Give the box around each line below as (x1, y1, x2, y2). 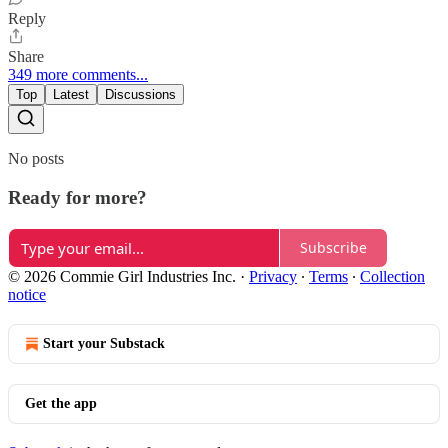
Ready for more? (8, 187, 147, 209)
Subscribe (300, 238, 367, 258)
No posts (8, 150, 64, 168)
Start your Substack (43, 335, 165, 351)
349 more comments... (8, 66, 148, 84)
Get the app (25, 395, 97, 411)
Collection (360, 267, 425, 285)
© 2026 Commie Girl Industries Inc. (8, 267, 236, 285)
